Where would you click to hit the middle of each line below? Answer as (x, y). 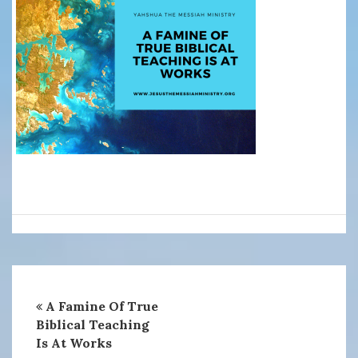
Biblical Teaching (93, 324)
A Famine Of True (102, 306)
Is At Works (74, 343)
